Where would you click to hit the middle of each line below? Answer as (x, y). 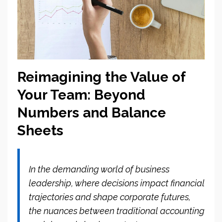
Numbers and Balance (92, 112)
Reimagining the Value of (101, 77)
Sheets (40, 130)
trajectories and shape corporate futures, (110, 197)
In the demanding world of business (99, 169)
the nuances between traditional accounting (117, 211)
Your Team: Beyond (81, 95)
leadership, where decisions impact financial (117, 183)
